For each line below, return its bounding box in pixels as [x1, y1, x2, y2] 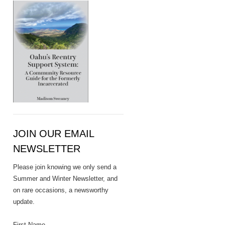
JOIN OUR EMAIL [13, 128, 94, 139]
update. [13, 198, 35, 205]
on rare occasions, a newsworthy [13, 186, 108, 194]
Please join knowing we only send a [13, 163, 117, 171]
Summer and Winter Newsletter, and [13, 175, 118, 182]
